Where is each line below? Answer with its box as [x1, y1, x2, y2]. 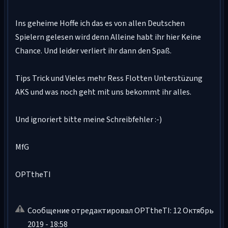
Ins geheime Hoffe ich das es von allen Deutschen [15, 18, 185, 29]
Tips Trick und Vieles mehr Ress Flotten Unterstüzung [15, 73, 203, 84]
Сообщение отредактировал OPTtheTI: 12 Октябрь [27, 205, 214, 216]
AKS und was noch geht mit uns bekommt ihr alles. [15, 87, 191, 98]
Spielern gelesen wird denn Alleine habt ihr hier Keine [15, 32, 201, 43]
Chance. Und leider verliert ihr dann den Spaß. [15, 45, 172, 56]
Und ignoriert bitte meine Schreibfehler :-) [15, 114, 162, 125]
